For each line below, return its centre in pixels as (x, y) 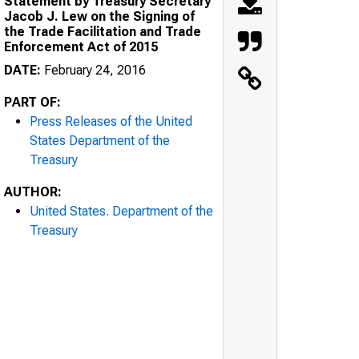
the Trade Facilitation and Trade (103, 31)
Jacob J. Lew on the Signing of (99, 16)
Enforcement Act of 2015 (81, 46)
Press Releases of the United (111, 121)
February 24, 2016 (93, 70)
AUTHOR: (33, 192)
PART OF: (32, 102)
